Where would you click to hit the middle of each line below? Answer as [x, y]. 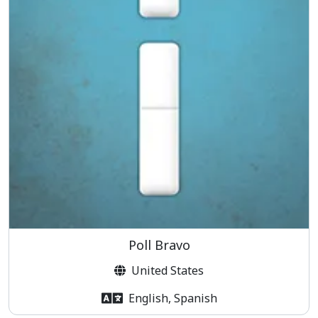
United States [167, 270]
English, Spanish [172, 298]
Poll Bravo [159, 245]
